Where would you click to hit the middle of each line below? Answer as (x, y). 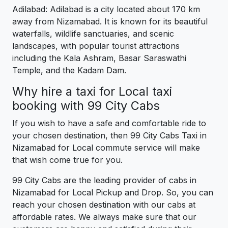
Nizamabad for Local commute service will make (106, 148)
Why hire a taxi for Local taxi (92, 92)
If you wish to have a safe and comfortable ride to (109, 123)
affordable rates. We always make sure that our (104, 217)
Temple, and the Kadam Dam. (69, 70)
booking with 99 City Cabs (97, 106)
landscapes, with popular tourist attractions (96, 46)
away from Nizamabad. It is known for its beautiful (110, 22)
